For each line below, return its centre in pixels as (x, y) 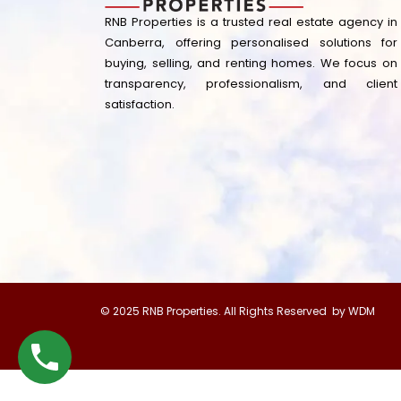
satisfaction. (140, 105)
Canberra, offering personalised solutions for (251, 43)
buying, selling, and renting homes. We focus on (251, 64)
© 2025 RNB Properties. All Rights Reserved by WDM (238, 311)
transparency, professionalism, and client (251, 84)
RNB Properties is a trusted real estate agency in (251, 22)
